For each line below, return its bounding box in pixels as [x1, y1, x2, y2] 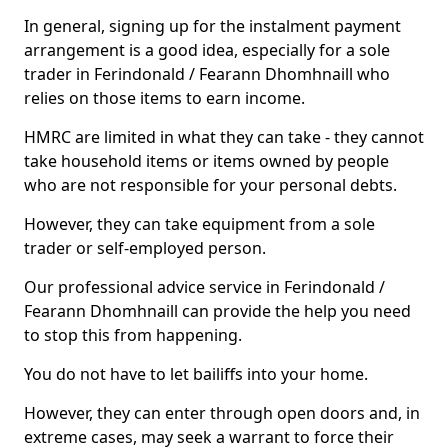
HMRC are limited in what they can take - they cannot [24, 126, 424, 148]
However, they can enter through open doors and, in [24, 402, 420, 424]
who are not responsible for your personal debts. [24, 174, 397, 196]
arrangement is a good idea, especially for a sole [24, 39, 390, 61]
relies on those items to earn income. [24, 87, 305, 109]
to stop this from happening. [24, 324, 242, 346]
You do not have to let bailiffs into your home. [24, 363, 368, 385]
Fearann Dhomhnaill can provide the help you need [24, 300, 411, 322]
